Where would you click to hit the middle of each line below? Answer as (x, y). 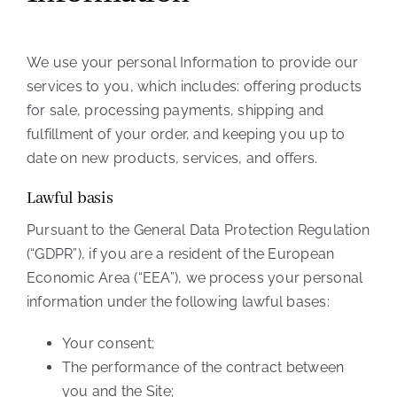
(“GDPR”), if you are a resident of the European (180, 254)
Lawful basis (70, 199)
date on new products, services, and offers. (172, 159)
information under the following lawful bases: (178, 302)
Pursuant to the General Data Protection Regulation (198, 230)
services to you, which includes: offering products (194, 87)
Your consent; (108, 344)
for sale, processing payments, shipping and (175, 111)
